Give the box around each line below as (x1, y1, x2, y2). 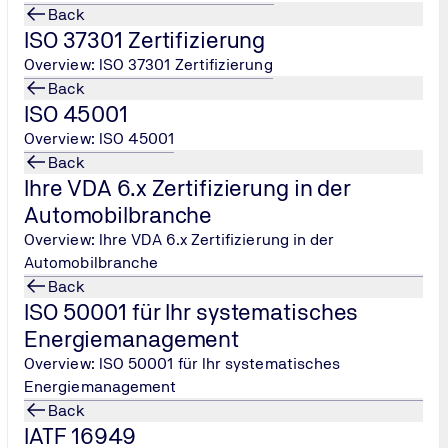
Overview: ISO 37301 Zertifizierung (24, 55, 273, 74)
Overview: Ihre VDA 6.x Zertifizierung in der (24, 230, 335, 249)
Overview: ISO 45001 (24, 129, 175, 148)
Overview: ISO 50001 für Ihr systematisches (24, 354, 341, 373)
